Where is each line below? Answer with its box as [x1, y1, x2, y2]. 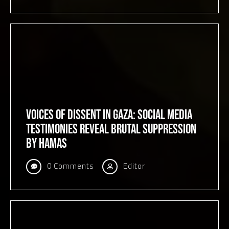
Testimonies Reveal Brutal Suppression [26, 122, 196, 138]
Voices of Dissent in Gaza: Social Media [26, 107, 192, 123]
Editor [121, 158, 145, 173]
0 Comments [45, 158, 94, 173]
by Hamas [26, 136, 67, 152]
